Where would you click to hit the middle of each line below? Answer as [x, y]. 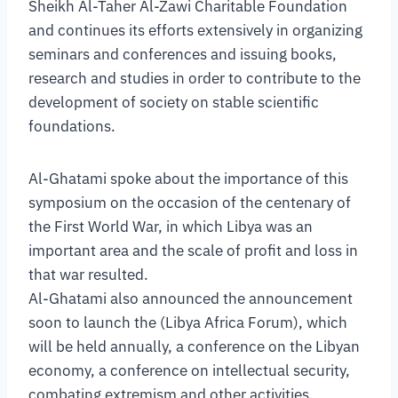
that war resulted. [88, 275]
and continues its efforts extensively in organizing [195, 31]
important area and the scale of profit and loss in [193, 251]
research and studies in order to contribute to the [195, 79]
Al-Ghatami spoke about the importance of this [188, 179]
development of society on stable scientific [174, 103]
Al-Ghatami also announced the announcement [191, 299]
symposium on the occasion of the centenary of [190, 203]
